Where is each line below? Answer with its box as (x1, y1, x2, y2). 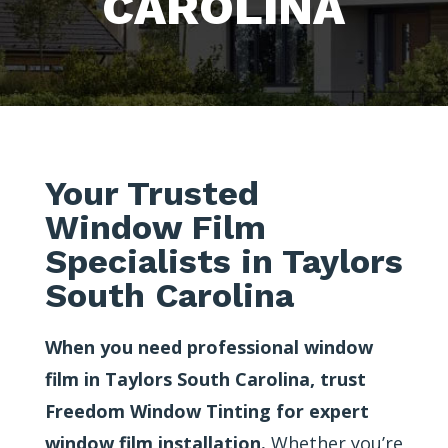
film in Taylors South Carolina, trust (44, 367, 366, 391)
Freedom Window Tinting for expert (44, 399, 369, 423)
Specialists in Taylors (44, 241, 403, 281)
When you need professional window (44, 335, 373, 359)
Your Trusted (44, 173, 259, 213)
